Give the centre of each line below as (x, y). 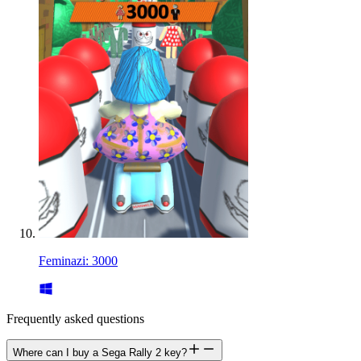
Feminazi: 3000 (78, 261)
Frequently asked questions (75, 319)
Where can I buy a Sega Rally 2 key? (100, 353)
